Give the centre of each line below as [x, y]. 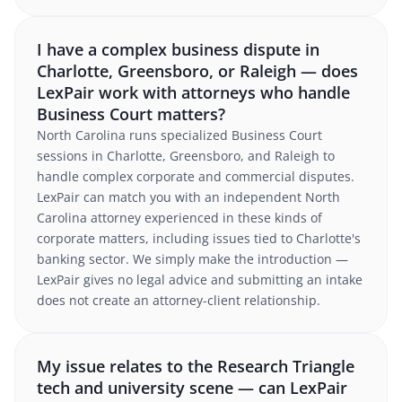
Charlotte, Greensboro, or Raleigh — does [197, 71]
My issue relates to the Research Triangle [196, 366]
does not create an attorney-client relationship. [179, 300]
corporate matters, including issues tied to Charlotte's [199, 238]
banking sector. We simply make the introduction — [192, 259]
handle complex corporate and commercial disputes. [196, 176]
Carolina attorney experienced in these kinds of [179, 218]
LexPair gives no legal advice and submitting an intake [200, 280]
